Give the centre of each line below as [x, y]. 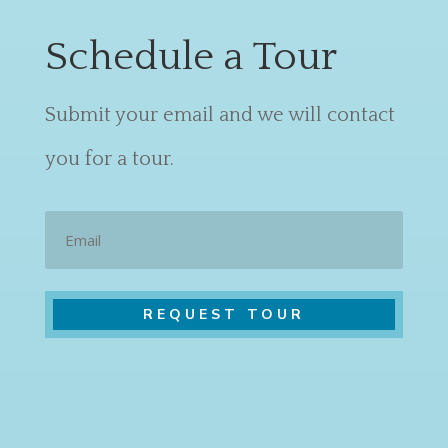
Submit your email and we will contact [219, 115]
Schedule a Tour [190, 57]
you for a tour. [109, 159]
